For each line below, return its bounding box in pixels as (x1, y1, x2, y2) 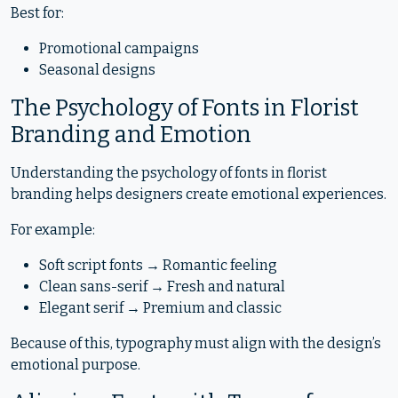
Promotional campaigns (39, 40, 199, 57)
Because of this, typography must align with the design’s (11, 335, 381, 352)
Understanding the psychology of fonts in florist (11, 164, 327, 181)
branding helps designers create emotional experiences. (11, 186, 386, 203)
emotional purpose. (11, 356, 140, 373)
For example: (11, 221, 95, 238)
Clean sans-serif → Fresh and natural (39, 278, 285, 295)
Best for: (11, 4, 64, 21)
